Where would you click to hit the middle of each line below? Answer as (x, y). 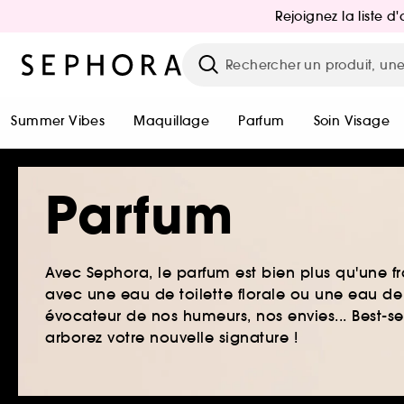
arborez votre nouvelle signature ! (171, 337)
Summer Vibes (58, 121)
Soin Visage (352, 121)
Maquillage (172, 121)
